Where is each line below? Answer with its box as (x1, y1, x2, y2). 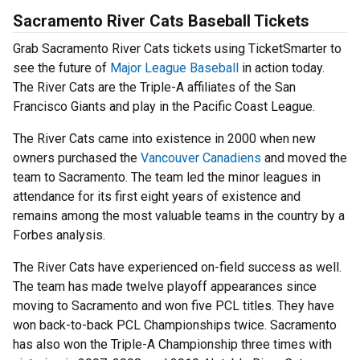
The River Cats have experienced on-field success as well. (13, 260, 342, 276)
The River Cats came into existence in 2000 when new (13, 131, 316, 147)
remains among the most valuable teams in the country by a (13, 208, 345, 224)
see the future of (13, 60, 110, 76)
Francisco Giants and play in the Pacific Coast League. (13, 99, 315, 115)
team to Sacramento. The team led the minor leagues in (13, 170, 321, 186)
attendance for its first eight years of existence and (13, 189, 301, 205)
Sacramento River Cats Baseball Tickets (13, 11, 309, 31)
